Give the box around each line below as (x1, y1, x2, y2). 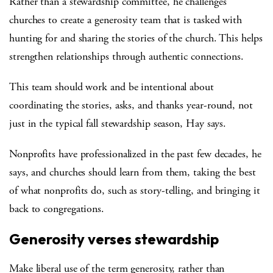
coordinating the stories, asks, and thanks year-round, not (9, 97, 253, 112)
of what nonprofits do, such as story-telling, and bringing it (9, 183, 260, 197)
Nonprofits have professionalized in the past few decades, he (9, 146, 261, 161)
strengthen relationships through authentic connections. (9, 49, 244, 63)
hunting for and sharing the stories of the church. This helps (9, 30, 263, 45)
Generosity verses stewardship (9, 229, 219, 248)
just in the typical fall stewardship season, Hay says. (9, 116, 227, 130)
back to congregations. (9, 201, 105, 216)
